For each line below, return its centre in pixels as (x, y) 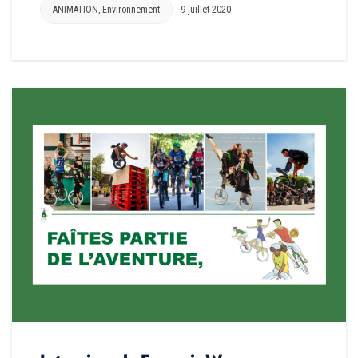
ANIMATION (76, 9)
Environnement (131, 9)
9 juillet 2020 (206, 9)
